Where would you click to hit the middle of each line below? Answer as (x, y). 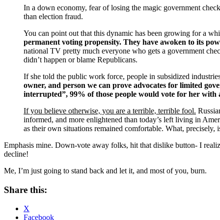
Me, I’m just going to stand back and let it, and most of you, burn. (105, 170)
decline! (16, 154)
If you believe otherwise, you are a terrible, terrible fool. (110, 110)
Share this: (26, 190)
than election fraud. (53, 16)
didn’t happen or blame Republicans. (81, 59)
